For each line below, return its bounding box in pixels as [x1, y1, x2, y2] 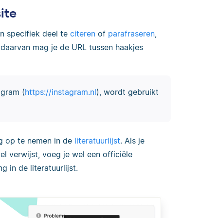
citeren [70, 28, 95, 38]
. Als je [120, 136, 145, 146]
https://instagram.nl [24, 87, 96, 97]
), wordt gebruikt [96, 87, 159, 97]
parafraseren [108, 28, 155, 38]
